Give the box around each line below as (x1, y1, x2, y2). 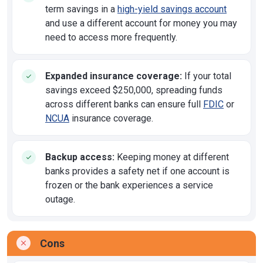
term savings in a (45, 4, 117, 15)
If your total (182, 70, 231, 82)
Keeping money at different (114, 151, 229, 163)
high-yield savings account (117, 4, 227, 15)
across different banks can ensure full (45, 99, 203, 110)
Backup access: (45, 151, 114, 163)
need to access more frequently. (45, 32, 177, 43)
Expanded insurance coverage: (45, 70, 182, 82)
